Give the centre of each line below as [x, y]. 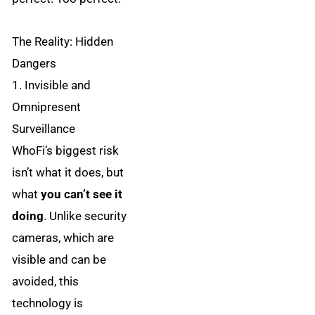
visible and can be [59, 260]
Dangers [34, 64]
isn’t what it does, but [68, 173]
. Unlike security [85, 216]
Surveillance [44, 129]
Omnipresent [47, 107]
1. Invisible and [52, 85]
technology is [48, 303]
